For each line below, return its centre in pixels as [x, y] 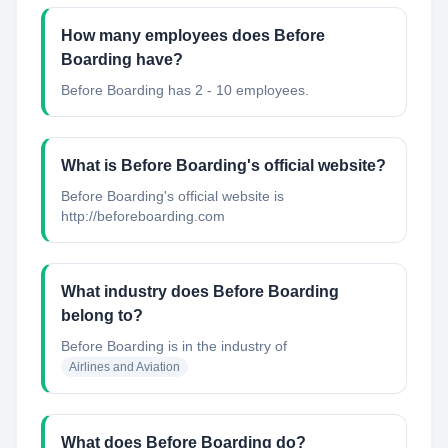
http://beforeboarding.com [143, 216]
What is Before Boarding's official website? [223, 165]
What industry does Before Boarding [200, 291]
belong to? [102, 315]
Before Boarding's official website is [172, 196]
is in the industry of [225, 346]
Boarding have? [122, 59]
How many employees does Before [193, 35]
